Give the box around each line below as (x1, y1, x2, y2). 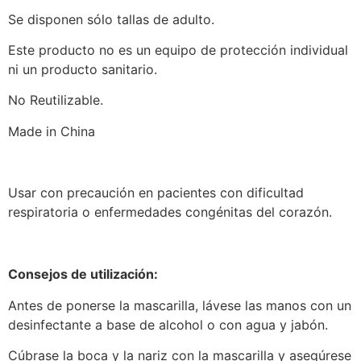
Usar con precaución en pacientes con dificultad (8, 185, 304, 201)
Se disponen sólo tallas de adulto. (8, 10, 214, 27)
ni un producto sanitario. (8, 60, 157, 77)
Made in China (8, 122, 95, 139)
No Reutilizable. (8, 92, 103, 109)
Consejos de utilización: (8, 266, 158, 283)
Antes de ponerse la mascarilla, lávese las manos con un (8, 297, 351, 313)
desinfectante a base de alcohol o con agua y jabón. (8, 316, 328, 333)
